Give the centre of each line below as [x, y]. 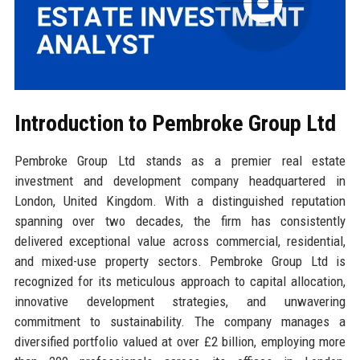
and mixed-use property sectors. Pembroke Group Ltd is [180, 261]
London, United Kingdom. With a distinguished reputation [180, 200]
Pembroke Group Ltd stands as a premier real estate [180, 160]
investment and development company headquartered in [180, 180]
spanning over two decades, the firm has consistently [180, 221]
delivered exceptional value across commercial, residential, [180, 241]
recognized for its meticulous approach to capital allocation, [180, 281]
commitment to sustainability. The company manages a [180, 321]
